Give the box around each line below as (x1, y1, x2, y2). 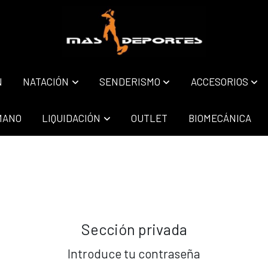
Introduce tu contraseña (68, 245, 200, 261)
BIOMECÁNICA (188, 111, 251, 124)
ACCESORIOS (190, 75, 248, 88)
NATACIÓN (23, 75, 69, 88)
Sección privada (81, 220, 187, 239)
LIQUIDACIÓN (42, 111, 101, 124)
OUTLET (131, 111, 168, 124)
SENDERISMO (99, 75, 161, 88)
